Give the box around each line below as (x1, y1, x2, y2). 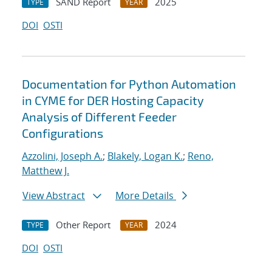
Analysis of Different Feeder (22, 109, 177, 124)
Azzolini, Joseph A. (22, 149, 103, 163)
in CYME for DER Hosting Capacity (22, 93, 204, 108)
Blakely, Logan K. (107, 149, 183, 163)
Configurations (22, 126, 103, 141)
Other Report (56, 219, 110, 231)
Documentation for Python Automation (22, 76, 236, 92)
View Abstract (22, 189, 85, 203)
